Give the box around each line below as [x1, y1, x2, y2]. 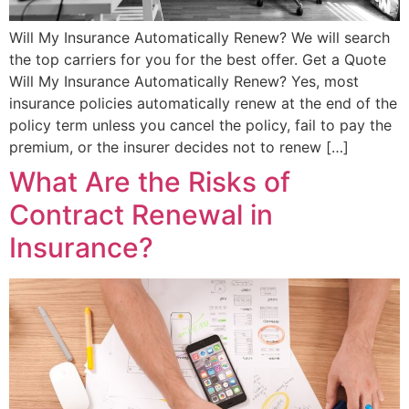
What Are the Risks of [9, 165, 290, 199]
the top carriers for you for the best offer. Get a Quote [9, 50, 386, 69]
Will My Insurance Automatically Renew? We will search [9, 28, 390, 47]
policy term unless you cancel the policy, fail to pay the [9, 116, 392, 135]
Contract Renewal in [9, 198, 273, 232]
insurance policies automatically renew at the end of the [9, 94, 397, 113]
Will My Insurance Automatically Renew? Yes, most [9, 72, 359, 91]
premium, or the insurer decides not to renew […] [9, 138, 349, 157]
